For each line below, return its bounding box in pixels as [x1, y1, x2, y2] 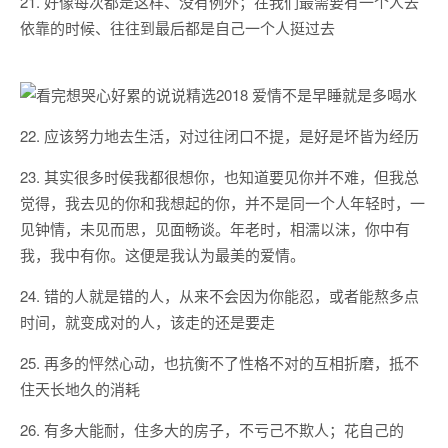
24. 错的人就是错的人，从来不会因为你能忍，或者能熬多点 [20, 285, 419, 306]
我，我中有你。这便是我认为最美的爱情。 [20, 244, 305, 265]
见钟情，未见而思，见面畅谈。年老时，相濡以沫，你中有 [20, 218, 410, 239]
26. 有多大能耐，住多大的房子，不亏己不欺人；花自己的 [20, 419, 404, 440]
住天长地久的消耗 [20, 378, 140, 399]
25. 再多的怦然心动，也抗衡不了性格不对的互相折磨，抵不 [20, 352, 419, 373]
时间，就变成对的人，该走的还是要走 [20, 311, 275, 332]
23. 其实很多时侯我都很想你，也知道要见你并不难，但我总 [20, 166, 419, 187]
